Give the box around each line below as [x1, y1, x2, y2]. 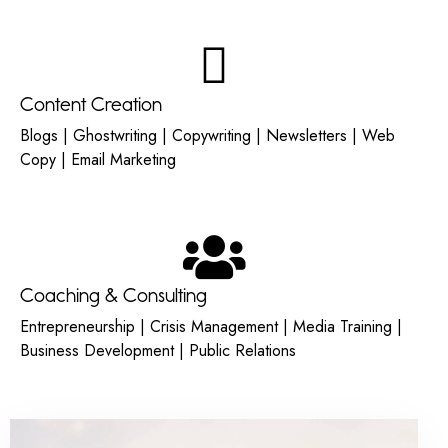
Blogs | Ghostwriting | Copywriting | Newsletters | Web [20, 123, 395, 147]
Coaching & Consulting [20, 282, 207, 307]
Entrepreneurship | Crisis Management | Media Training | [20, 314, 402, 338]
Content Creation [20, 91, 162, 116]
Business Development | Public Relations [20, 338, 296, 362]
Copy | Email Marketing [20, 147, 181, 171]
